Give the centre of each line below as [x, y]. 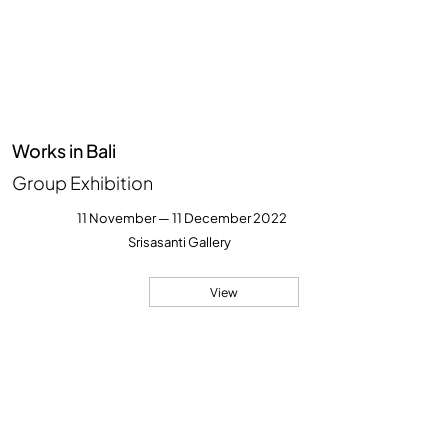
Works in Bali [64, 151]
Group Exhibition [83, 183]
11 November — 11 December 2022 [181, 218]
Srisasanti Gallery [180, 242]
